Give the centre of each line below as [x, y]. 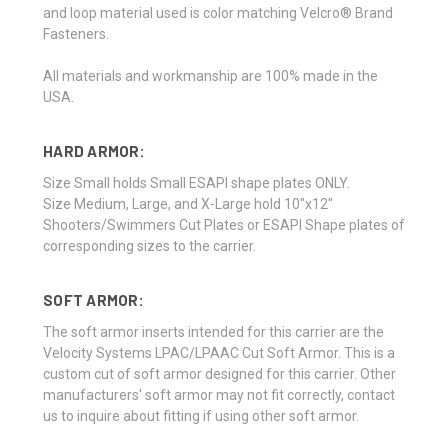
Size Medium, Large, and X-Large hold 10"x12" [188, 203]
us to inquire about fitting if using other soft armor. [201, 415]
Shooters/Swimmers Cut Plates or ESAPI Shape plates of [224, 224]
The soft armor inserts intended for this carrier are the [213, 331]
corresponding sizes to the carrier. [149, 245]
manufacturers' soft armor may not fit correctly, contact [219, 394]
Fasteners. [76, 33]
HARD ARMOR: [94, 150]
